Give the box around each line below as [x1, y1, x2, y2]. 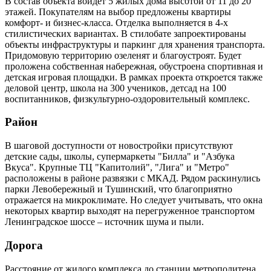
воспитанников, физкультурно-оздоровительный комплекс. [5, 93, 252, 104]
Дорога [5, 238, 43, 252]
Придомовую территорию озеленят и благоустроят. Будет [5, 50, 241, 60]
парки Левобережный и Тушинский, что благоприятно [5, 184, 232, 195]
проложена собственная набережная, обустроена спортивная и [5, 60, 263, 71]
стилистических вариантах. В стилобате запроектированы [5, 28, 246, 39]
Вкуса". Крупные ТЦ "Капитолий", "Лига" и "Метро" [5, 162, 229, 173]
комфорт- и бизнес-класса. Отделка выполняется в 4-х [5, 17, 228, 28]
